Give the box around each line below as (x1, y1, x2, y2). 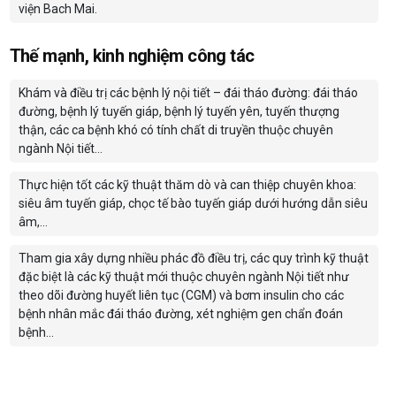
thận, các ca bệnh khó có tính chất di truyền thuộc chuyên (18, 123, 333, 138)
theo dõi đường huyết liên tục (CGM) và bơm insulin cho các (18, 288, 344, 303)
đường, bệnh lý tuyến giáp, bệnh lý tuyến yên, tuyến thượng (18, 104, 339, 119)
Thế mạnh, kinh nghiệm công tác (9, 45, 255, 67)
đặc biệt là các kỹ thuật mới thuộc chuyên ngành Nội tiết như (18, 270, 349, 285)
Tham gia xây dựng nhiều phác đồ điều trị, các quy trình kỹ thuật (18, 251, 369, 266)
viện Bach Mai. (18, 2, 97, 17)
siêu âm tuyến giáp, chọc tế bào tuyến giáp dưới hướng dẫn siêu (18, 196, 368, 211)
